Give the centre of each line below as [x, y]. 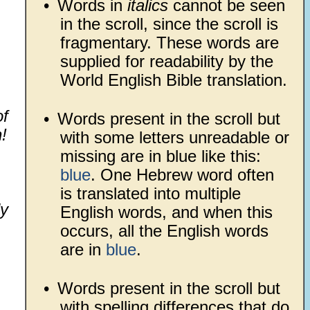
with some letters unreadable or [174, 137]
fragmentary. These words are [169, 42]
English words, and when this [166, 212]
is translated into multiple [150, 193]
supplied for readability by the [166, 61]
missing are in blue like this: [160, 156]
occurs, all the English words [164, 230]
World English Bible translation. [173, 80]
